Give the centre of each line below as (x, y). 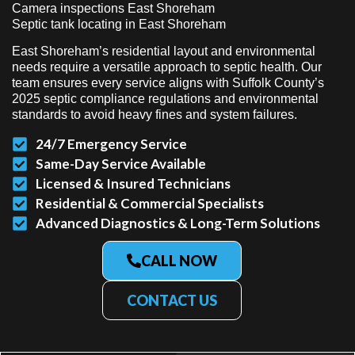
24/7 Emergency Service (111, 144)
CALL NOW (179, 261)
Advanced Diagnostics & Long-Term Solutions (178, 223)
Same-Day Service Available (121, 164)
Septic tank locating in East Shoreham (119, 24)
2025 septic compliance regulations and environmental (165, 99)
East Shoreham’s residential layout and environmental (164, 52)
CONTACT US (172, 301)
